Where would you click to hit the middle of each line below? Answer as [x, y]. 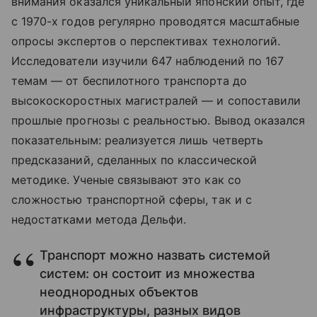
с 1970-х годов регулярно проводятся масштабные [156, 22]
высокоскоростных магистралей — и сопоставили [156, 101]
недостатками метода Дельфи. [99, 220]
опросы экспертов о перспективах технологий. [146, 41]
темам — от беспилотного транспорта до [129, 81]
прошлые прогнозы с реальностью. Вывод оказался [158, 121]
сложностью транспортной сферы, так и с [132, 200]
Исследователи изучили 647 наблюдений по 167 [148, 61]
